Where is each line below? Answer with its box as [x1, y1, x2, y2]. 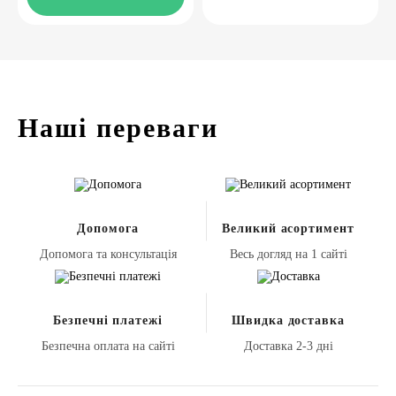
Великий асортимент [222, 222, 354, 235]
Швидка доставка [232, 314, 345, 327]
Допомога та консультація [39, 247, 177, 261]
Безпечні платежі [53, 314, 163, 327]
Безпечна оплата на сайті [41, 339, 175, 353]
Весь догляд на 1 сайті [229, 247, 347, 261]
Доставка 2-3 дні [243, 339, 333, 353]
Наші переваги [18, 113, 218, 142]
